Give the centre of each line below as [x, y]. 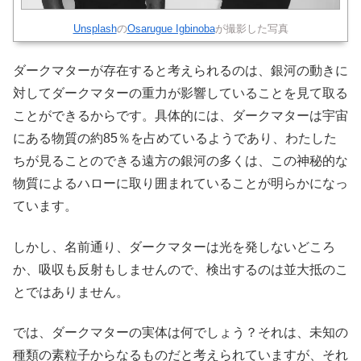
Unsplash [95, 28]
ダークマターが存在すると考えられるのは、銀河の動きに [180, 71]
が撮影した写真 [251, 28]
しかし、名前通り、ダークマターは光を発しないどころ [174, 247]
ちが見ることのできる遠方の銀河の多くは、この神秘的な [180, 161]
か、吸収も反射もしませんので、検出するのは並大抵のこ [180, 269]
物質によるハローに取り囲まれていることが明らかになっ [180, 184]
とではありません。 [71, 292]
